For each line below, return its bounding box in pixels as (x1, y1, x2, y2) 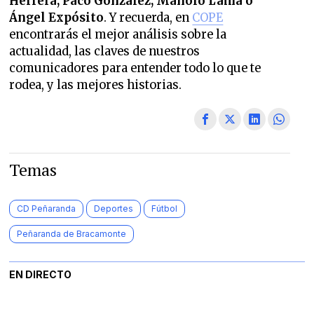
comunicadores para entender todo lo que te (9, 61, 261, 76)
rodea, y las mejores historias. (9, 78, 182, 93)
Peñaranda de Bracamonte (17, 228, 127, 240)
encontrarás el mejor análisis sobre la (9, 27, 227, 43)
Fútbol (151, 203, 178, 214)
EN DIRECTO (9, 268, 72, 281)
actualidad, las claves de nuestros (9, 44, 200, 60)
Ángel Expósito (9, 11, 104, 26)
